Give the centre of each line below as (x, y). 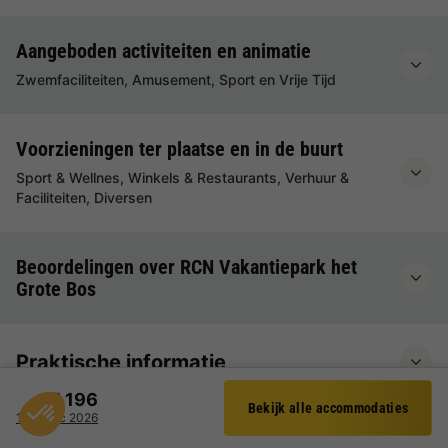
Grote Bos (56, 288)
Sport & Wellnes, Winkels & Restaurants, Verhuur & (182, 177)
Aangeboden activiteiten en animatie (163, 50)
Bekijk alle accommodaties (328, 408)
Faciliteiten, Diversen (84, 197)
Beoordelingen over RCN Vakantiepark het (186, 266)
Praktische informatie (121, 361)
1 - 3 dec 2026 (57, 417)
